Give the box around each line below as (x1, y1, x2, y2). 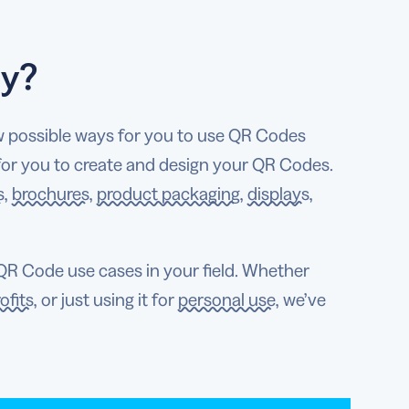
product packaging (97, 183, 240, 205)
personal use (178, 288, 276, 311)
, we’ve (276, 288, 326, 311)
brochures (12, 183, 89, 205)
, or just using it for (34, 288, 178, 311)
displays (247, 183, 309, 205)
